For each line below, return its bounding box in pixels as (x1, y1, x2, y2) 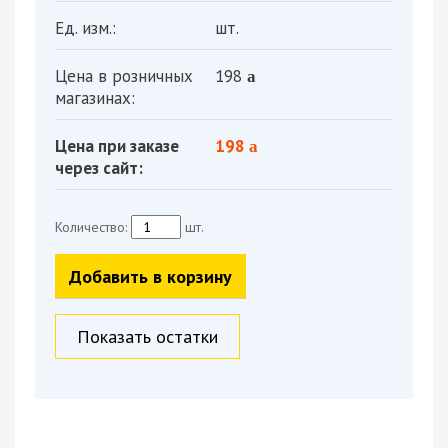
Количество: (55, 217, 127, 236)
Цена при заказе (55, 134, 179, 157)
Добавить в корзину (69, 264, 232, 288)
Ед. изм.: (55, 16, 116, 39)
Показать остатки (77, 324, 218, 348)
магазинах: (55, 86, 135, 109)
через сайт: (55, 156, 143, 179)
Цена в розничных (55, 64, 193, 87)
